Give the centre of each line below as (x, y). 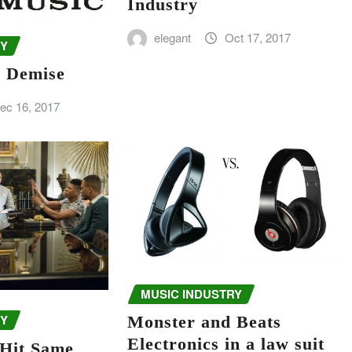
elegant (173, 37)
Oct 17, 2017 (257, 37)
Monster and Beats (204, 322)
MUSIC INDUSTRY (191, 293)
